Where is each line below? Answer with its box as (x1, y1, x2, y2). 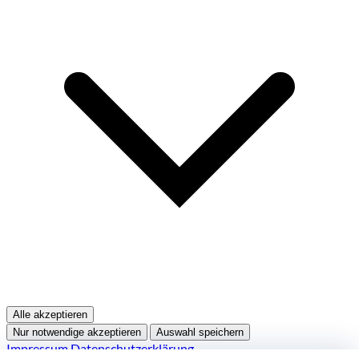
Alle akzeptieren (13, 308, 87, 321)
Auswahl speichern (156, 325, 244, 338)
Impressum (6, 340, 71, 356)
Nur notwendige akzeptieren (13, 325, 141, 338)
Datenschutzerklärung (71, 340, 194, 356)
